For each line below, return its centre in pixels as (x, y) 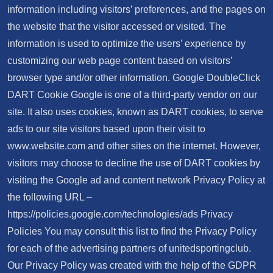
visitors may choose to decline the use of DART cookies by (134, 163)
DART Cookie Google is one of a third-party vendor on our (132, 95)
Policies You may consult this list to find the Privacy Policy (132, 231)
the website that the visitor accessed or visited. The (117, 27)
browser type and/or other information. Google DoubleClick (134, 78)
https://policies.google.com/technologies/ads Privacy (120, 214)
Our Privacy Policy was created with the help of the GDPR (132, 265)
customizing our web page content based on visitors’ (120, 61)
